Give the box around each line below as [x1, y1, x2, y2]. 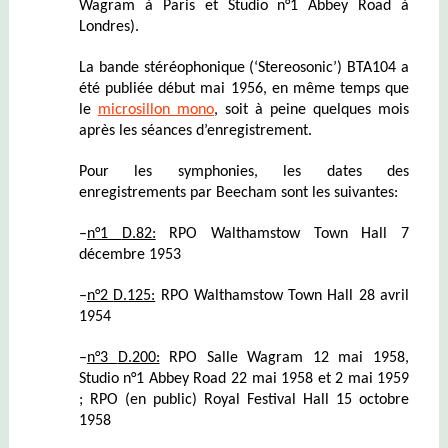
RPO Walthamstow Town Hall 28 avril [155, 287, 410, 304]
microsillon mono [97, 101, 214, 118]
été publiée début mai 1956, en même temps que [78, 80, 410, 97]
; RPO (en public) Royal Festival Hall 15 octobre [78, 391, 410, 408]
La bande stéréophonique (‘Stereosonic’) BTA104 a [78, 59, 410, 76]
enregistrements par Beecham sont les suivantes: [78, 184, 398, 201]
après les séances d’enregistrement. [78, 122, 312, 139]
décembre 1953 [78, 246, 181, 263]
